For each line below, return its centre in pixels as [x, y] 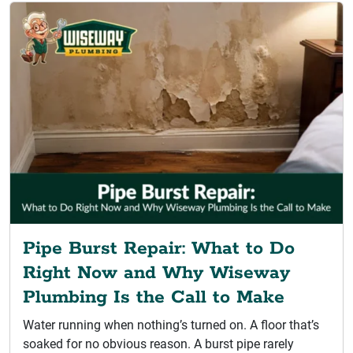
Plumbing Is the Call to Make [154, 298]
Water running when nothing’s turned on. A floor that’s [171, 325]
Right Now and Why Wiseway [156, 273]
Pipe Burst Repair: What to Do [159, 249]
